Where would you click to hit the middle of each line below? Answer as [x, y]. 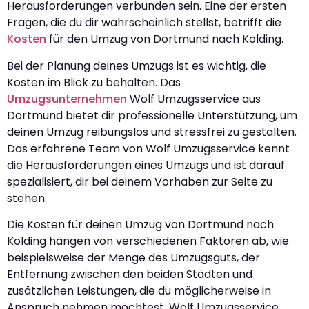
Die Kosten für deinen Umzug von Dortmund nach [140, 225]
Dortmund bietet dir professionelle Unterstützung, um [152, 115]
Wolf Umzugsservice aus [194, 99]
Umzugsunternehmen [67, 99]
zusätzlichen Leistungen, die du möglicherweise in [139, 291]
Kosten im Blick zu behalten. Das [94, 82]
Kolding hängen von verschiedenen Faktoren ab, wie [148, 241]
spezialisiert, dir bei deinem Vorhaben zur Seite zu [140, 181]
